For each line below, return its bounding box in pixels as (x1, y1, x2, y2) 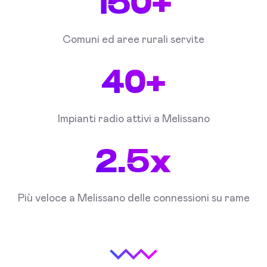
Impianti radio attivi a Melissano (57, 114, 210, 125)
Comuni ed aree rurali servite (63, 35, 204, 46)
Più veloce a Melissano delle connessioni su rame (17, 193, 250, 204)
